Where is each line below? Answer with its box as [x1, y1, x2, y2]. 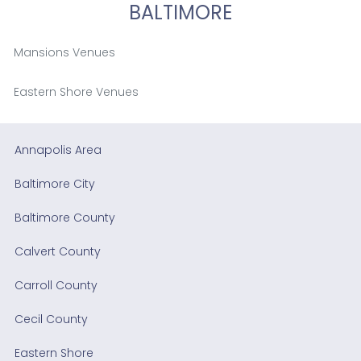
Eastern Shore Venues [13, 83, 139, 100]
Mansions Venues [13, 44, 115, 60]
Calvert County [14, 243, 101, 259]
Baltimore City [14, 175, 95, 192]
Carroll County [14, 276, 98, 293]
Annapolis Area [14, 141, 102, 158]
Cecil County [14, 310, 88, 327]
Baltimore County [14, 209, 115, 226]
